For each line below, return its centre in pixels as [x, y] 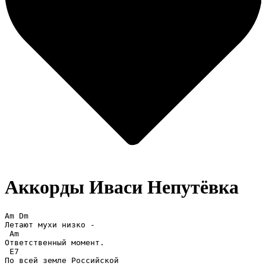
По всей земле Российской [62, 260]
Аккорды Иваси [74, 187]
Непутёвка [191, 187]
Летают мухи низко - [50, 224]
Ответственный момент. [55, 242]
